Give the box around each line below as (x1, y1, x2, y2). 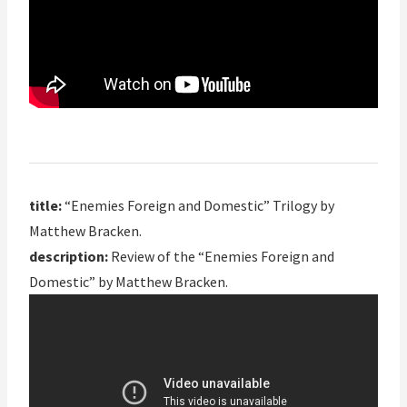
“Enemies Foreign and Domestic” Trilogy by (62, 196, 334, 215)
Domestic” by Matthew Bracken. (29, 273, 228, 292)
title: (29, 196, 62, 215)
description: (29, 247, 108, 266)
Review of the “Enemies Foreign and (108, 247, 334, 266)
